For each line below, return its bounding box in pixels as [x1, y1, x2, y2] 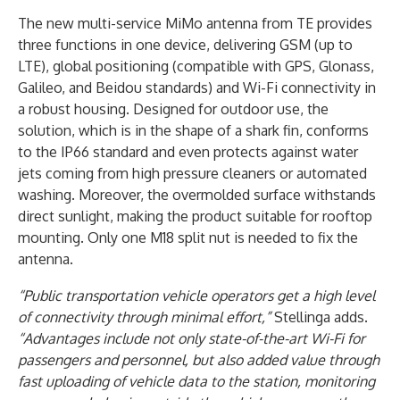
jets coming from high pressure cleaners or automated [18, 163, 367, 182]
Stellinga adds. [271, 307, 368, 326]
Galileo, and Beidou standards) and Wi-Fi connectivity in [18, 78, 376, 96]
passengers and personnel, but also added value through [18, 350, 379, 369]
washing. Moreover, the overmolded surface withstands [18, 185, 376, 204]
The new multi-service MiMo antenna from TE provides [18, 13, 372, 32]
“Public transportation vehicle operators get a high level [18, 286, 375, 304]
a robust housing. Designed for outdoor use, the [18, 99, 329, 118]
